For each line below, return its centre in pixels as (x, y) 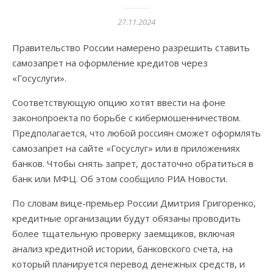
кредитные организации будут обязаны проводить (126, 218)
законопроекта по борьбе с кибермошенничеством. (126, 118)
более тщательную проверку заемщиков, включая (123, 233)
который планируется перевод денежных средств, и (129, 264)
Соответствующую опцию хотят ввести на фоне (119, 102)
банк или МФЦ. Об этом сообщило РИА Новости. (120, 179)
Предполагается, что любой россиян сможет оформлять (136, 133)
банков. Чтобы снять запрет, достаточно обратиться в (133, 163)
